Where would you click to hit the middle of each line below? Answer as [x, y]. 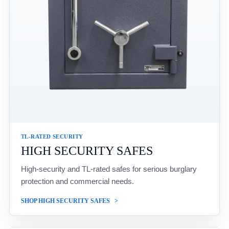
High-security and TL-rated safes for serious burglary [109, 169]
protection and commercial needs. [77, 181]
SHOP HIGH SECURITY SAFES [65, 201]
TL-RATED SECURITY [52, 137]
